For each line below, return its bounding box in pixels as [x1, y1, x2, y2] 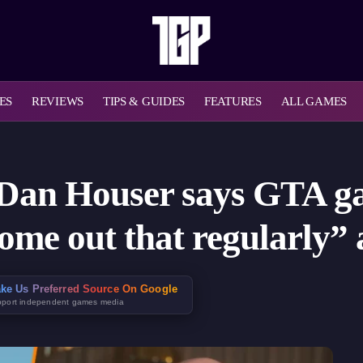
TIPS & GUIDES [102, 94, 186, 108]
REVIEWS [32, 94, 83, 108]
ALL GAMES [280, 94, 347, 108]
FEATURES [204, 94, 262, 108]
